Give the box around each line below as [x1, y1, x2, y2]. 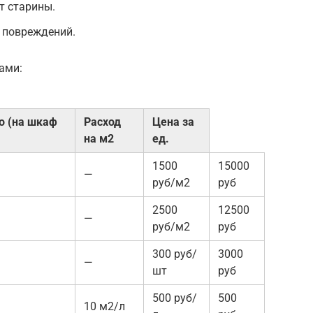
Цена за [152, 115, 194, 129]
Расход [84, 115, 121, 129]
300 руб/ [152, 247, 197, 261]
